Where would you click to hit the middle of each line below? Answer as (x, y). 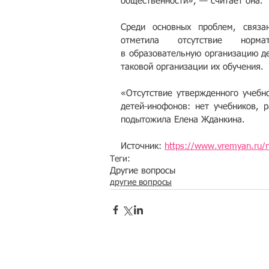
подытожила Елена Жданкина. (183, 120)
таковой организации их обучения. (192, 67)
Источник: (143, 146)
